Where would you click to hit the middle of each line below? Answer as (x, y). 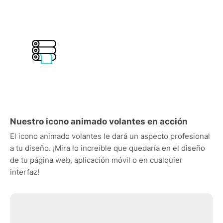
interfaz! (25, 172)
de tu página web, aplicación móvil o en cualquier (96, 160)
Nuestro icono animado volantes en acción (99, 121)
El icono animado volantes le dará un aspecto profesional (110, 136)
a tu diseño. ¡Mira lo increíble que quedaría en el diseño (108, 148)
